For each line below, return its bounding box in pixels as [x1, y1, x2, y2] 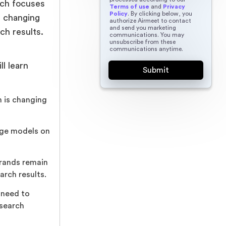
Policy [109, 10, 128, 17]
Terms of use [109, 3, 149, 10]
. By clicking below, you [127, 10, 192, 17]
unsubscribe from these [109, 38, 176, 45]
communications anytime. [109, 45, 183, 52]
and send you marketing [109, 24, 176, 31]
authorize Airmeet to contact [109, 17, 191, 24]
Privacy [162, 3, 185, 10]
